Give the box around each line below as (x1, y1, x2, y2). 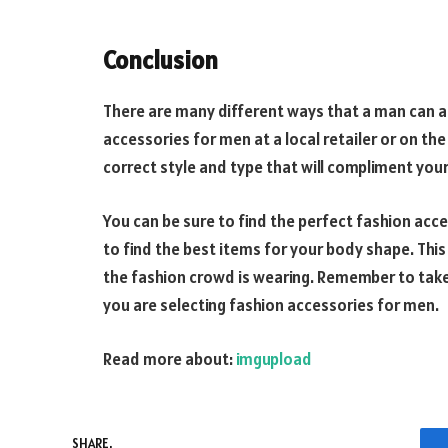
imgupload (236, 347, 312, 370)
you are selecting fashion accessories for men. (103, 294, 439, 317)
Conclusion (103, 43, 218, 76)
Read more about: (103, 347, 236, 370)
